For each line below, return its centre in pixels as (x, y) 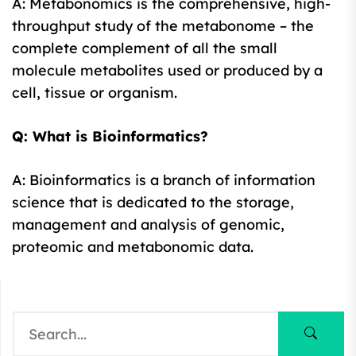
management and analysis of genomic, (148, 224)
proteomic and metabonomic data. (133, 246)
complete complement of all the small (145, 48)
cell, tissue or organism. (95, 92)
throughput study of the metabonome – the (163, 25)
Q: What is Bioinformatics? (110, 136)
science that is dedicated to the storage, (153, 202)
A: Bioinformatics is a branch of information (164, 180)
